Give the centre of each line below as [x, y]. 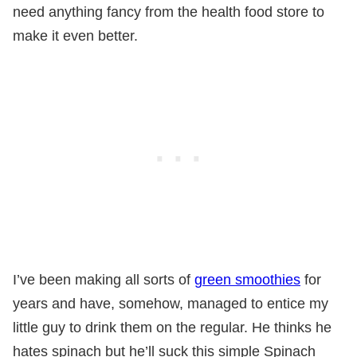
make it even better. [75, 35]
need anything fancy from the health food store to [169, 12]
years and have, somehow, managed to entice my [171, 303]
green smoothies [247, 279]
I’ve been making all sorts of [104, 279]
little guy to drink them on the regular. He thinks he [172, 327]
